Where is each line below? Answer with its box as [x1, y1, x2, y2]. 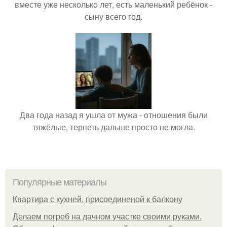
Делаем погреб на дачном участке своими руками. [13, 212, 202, 221]
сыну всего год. [85, 11, 142, 23]
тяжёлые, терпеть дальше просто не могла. [32, 121, 195, 133]
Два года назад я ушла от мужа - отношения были [19, 109, 208, 121]
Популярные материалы [13, 177, 106, 188]
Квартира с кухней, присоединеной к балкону [13, 195, 182, 204]
